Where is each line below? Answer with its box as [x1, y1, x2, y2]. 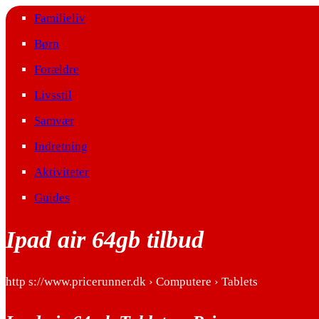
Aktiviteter [34, 165, 89, 179]
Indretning [34, 140, 88, 153]
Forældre [34, 63, 79, 76]
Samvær [34, 114, 74, 127]
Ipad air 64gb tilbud [6, 226, 204, 253]
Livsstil [34, 88, 72, 102]
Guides [34, 191, 70, 204]
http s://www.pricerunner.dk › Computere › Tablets [6, 274, 258, 288]
